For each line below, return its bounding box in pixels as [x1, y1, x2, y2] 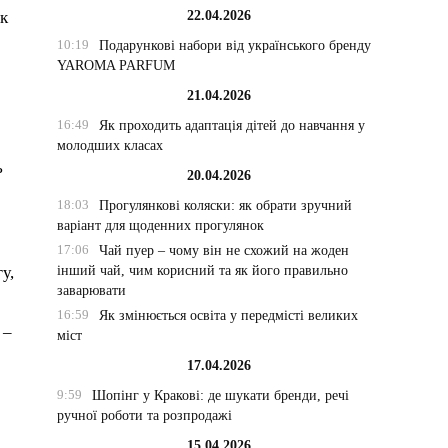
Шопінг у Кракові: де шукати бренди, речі [91, 388, 349, 403]
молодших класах [57, 138, 164, 153]
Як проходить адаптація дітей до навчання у [98, 118, 365, 133]
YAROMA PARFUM [57, 58, 176, 73]
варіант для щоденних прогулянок [57, 218, 265, 233]
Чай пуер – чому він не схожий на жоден [98, 243, 349, 258]
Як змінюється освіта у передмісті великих [98, 308, 358, 323]
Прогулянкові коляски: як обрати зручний [98, 198, 352, 213]
